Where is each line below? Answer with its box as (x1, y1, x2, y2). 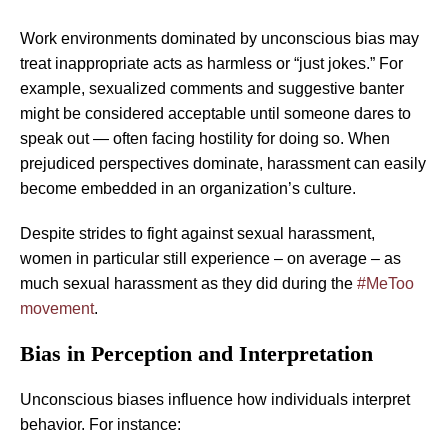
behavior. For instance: (20, 415, 181, 433)
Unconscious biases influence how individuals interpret (20, 390, 410, 408)
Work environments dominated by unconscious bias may (20, 29, 419, 47)
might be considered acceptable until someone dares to (20, 104, 411, 122)
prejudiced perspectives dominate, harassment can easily (20, 154, 426, 172)
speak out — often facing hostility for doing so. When (20, 129, 390, 147)
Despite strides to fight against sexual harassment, (20, 224, 375, 242)
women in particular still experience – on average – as (20, 249, 401, 267)
